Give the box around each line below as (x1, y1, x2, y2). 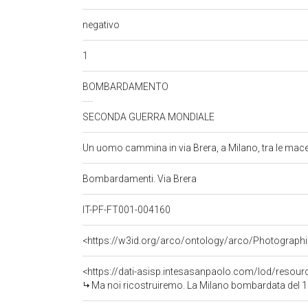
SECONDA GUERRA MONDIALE (82, 111, 217, 122)
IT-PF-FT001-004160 (82, 204, 173, 215)
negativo (82, 19, 122, 30)
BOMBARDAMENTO (82, 81, 170, 92)
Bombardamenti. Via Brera (82, 173, 199, 184)
